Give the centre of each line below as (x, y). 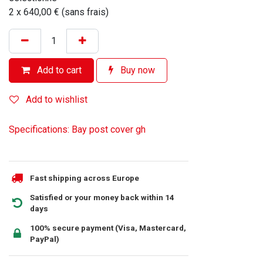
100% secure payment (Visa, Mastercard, (108, 228)
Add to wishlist (57, 100)
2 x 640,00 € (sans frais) (59, 12)
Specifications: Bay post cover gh (77, 130)
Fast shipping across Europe (85, 178)
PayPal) (45, 239)
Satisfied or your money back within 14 (102, 198)
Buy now (136, 70)
